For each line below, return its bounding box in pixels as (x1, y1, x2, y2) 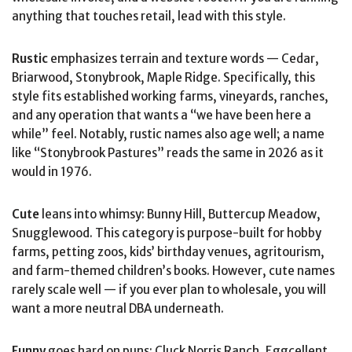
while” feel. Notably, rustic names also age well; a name (12, 126, 324, 141)
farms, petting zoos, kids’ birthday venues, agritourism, (12, 244, 324, 259)
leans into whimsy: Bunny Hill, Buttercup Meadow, (39, 206, 321, 222)
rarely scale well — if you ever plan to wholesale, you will (12, 281, 326, 297)
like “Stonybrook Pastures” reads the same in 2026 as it (12, 145, 324, 160)
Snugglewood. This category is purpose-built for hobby (12, 225, 321, 240)
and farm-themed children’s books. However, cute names (12, 262, 335, 278)
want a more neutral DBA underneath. (12, 300, 224, 316)
